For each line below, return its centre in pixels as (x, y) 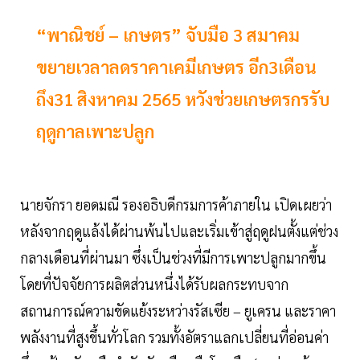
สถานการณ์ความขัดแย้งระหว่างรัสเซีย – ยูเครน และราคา (178, 311)
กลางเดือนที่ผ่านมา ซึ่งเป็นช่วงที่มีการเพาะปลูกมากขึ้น (173, 258)
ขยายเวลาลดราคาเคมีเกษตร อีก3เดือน (176, 67)
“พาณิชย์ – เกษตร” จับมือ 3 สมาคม (168, 35)
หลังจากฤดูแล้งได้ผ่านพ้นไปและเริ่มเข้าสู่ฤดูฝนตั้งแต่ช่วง (179, 231)
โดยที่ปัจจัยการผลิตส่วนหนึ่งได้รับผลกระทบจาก (154, 284)
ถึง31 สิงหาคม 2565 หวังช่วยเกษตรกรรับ (183, 99)
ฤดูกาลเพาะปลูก (95, 131)
